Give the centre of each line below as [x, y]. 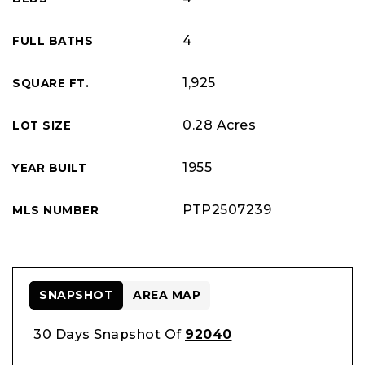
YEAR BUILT [49, 168]
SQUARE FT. [51, 83]
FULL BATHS [53, 41]
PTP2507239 [227, 210]
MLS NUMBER [55, 210]
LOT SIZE [42, 125]
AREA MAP [167, 295]
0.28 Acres [219, 125]
